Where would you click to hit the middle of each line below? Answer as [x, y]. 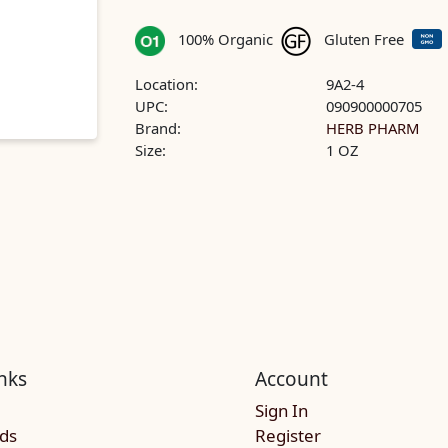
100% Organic [225, 38]
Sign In [281, 411]
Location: [167, 83]
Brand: [158, 127]
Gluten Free [363, 38]
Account [291, 378]
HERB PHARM [373, 127]
